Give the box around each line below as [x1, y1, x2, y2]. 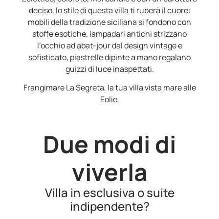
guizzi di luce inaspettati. [65, 64, 154, 75]
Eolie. [100, 94, 119, 105]
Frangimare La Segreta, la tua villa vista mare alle [23, 82, 196, 93]
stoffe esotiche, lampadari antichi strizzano [32, 28, 187, 40]
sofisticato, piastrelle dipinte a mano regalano [28, 52, 191, 63]
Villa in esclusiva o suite [44, 184, 175, 200]
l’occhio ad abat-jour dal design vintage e [37, 40, 182, 51]
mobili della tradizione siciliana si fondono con [28, 17, 191, 28]
